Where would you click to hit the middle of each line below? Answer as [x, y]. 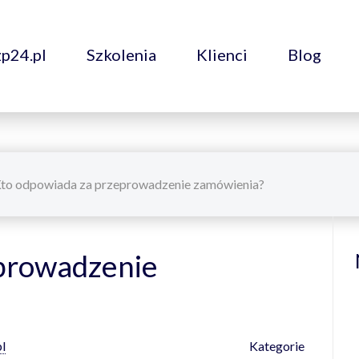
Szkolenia [121, 54]
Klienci [222, 54]
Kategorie [277, 346]
